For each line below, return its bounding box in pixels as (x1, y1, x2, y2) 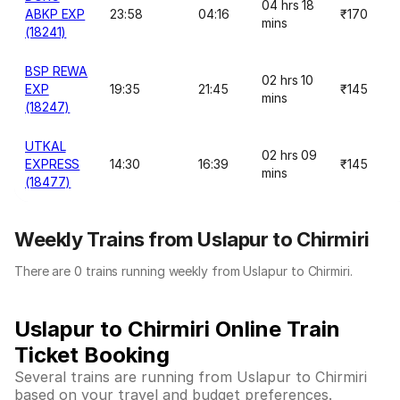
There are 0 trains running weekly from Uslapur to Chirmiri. (14, 263, 353, 279)
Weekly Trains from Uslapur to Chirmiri (14, 228, 370, 251)
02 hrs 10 (262, 72, 314, 87)
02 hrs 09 (262, 147, 318, 162)
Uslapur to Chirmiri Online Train (14, 316, 340, 342)
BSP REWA (25, 63, 88, 79)
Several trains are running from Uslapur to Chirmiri (14, 368, 367, 386)
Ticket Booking (14, 342, 170, 368)
